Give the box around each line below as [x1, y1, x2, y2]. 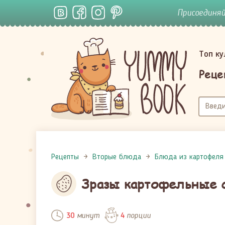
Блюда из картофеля [155, 153, 223, 161]
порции [124, 210, 151, 220]
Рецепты [51, 153, 79, 161]
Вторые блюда [92, 153, 141, 161]
